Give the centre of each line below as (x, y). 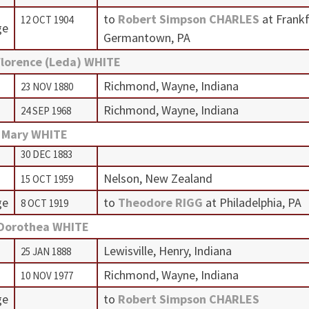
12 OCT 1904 (47, 19)
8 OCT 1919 (44, 203)
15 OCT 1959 (47, 179)
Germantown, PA (147, 37)
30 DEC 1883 (46, 154)
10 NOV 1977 (47, 275)
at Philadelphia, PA (253, 202)
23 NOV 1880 (47, 86)
